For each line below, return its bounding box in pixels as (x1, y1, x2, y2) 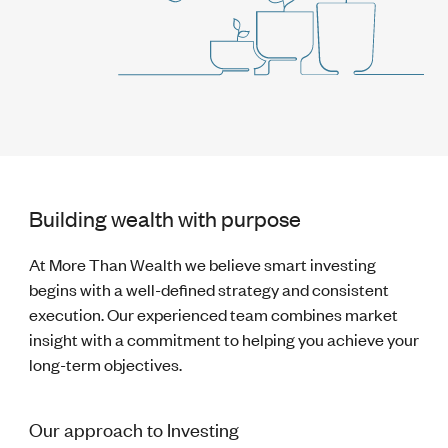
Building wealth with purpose (28, 204, 301, 232)
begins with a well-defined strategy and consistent (28, 278, 389, 300)
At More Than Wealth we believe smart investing (28, 253, 376, 275)
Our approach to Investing (28, 416, 239, 441)
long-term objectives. (28, 353, 182, 375)
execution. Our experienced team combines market (28, 303, 398, 325)
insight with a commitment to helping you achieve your (28, 328, 419, 350)
